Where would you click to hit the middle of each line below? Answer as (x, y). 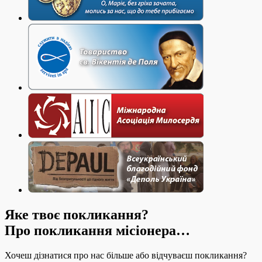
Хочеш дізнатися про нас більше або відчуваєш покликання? (126, 255)
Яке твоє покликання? (77, 214)
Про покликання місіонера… (97, 230)
